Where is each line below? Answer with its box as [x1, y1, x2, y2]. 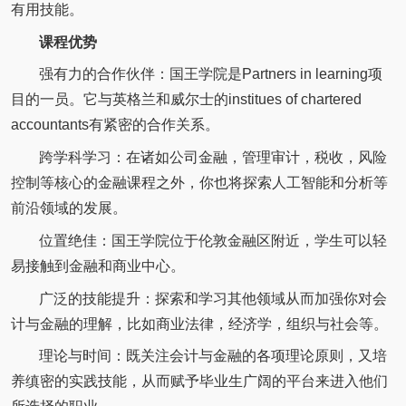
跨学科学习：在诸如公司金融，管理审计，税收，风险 [38, 150, 387, 166]
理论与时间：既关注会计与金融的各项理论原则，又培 [38, 348, 387, 364]
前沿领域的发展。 [10, 200, 127, 217]
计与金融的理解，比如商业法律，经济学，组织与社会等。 [10, 315, 388, 332]
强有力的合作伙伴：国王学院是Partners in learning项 [38, 66, 382, 82]
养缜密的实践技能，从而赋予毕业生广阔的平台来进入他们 [10, 373, 388, 390]
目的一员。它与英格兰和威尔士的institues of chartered [10, 92, 362, 108]
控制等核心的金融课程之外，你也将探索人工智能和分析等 [10, 175, 388, 191]
